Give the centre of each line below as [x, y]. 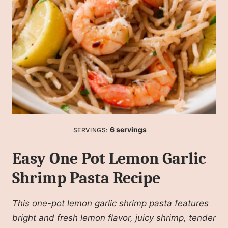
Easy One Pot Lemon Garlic [109, 159]
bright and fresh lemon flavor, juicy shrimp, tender [114, 218]
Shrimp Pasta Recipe [86, 178]
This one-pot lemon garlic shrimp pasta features [110, 203]
